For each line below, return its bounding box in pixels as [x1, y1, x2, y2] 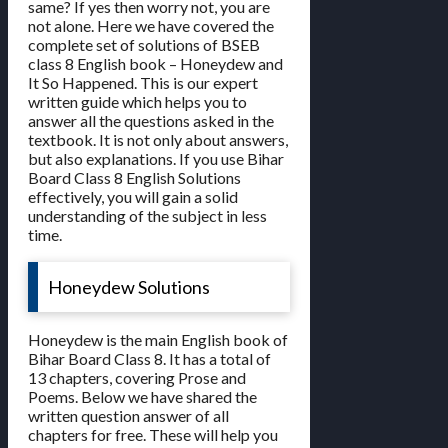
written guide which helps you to [28, 91, 247, 111]
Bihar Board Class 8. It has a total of [28, 348, 271, 368]
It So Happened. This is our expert [28, 72, 258, 92]
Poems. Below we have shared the [28, 386, 257, 406]
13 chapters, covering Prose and [28, 367, 246, 387]
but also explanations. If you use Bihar [28, 148, 284, 168]
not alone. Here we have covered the [28, 15, 274, 35]
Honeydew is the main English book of [28, 329, 288, 349]
